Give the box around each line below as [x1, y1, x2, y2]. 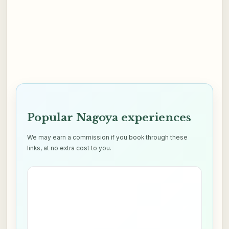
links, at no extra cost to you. [27, 145, 112, 152]
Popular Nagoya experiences [27, 111, 192, 125]
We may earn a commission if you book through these [27, 134, 188, 142]
